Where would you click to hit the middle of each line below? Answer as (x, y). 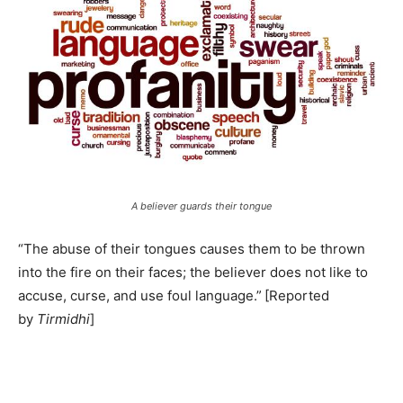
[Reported (297, 296)
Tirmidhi (63, 319)
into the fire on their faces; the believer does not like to (193, 272)
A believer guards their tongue (201, 206)
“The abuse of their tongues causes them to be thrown (192, 249)
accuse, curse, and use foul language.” (140, 296)
